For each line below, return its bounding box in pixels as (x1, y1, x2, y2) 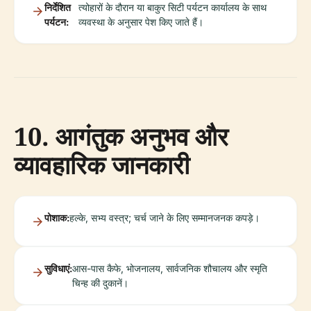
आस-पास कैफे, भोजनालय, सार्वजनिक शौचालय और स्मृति (72, 262, 267, 274)
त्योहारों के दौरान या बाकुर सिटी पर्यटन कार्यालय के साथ (78, 1, 267, 13)
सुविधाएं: (44, 262, 72, 274)
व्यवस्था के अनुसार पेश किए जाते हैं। (78, 16, 204, 28)
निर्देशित (44, 1, 71, 13)
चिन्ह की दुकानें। (72, 277, 128, 289)
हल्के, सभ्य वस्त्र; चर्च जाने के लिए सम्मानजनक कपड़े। (69, 212, 260, 224)
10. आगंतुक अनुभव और (14, 119, 228, 153)
